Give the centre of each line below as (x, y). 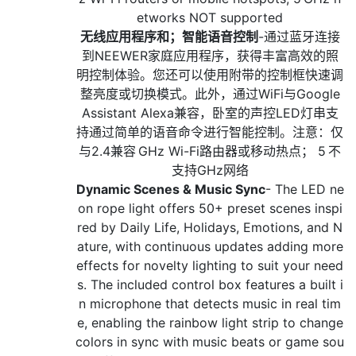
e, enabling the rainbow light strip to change (210, 323)
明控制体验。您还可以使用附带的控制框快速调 (210, 75)
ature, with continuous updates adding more (210, 247)
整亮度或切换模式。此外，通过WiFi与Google (210, 94)
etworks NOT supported (210, 18)
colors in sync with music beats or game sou (210, 342)
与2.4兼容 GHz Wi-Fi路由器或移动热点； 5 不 (210, 151)
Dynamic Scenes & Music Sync (170, 190)
